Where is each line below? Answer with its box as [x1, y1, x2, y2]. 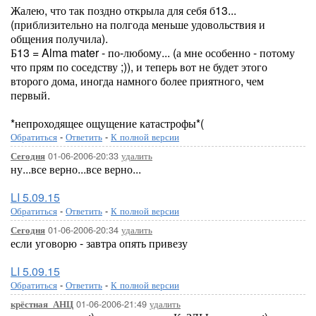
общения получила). [11, 30, 108, 47]
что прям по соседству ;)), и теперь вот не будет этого [11, 59, 267, 75]
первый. [11, 87, 50, 103]
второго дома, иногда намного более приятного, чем [11, 73, 264, 89]
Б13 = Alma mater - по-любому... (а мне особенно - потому [11, 44, 295, 61]
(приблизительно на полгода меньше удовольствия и [11, 16, 265, 32]
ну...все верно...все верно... [11, 161, 141, 177]
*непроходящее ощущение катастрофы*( [11, 115, 204, 131]
